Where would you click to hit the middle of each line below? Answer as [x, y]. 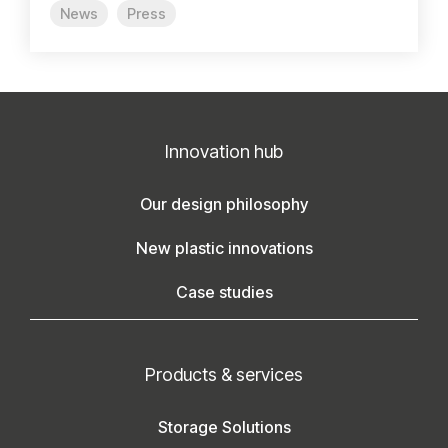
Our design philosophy [224, 203]
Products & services [224, 374]
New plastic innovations [224, 247]
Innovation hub [224, 151]
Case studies [224, 291]
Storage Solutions [224, 426]
